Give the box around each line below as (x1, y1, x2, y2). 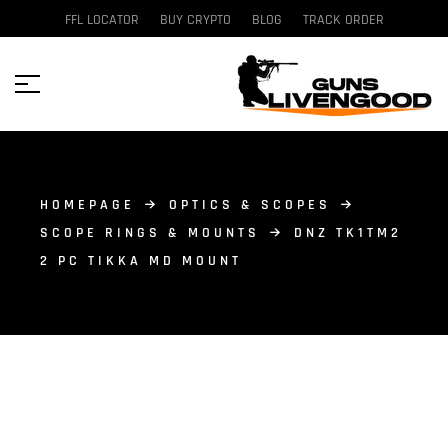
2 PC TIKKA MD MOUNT (40, 252, 242, 270)
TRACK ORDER (302, 11, 384, 29)
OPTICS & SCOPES (169, 196, 331, 214)
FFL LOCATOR (64, 11, 139, 29)
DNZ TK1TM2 (294, 224, 402, 242)
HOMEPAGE (40, 196, 135, 214)
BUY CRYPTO (159, 11, 231, 29)
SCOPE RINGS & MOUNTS (40, 224, 260, 242)
